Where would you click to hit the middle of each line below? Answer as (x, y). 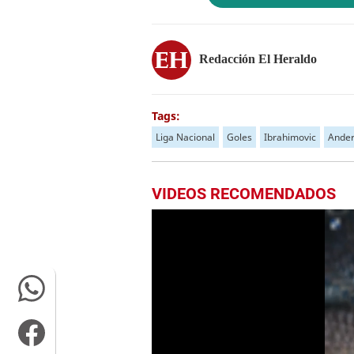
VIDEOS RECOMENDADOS (244, 194)
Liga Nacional (185, 137)
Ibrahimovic (290, 137)
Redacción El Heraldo (258, 58)
